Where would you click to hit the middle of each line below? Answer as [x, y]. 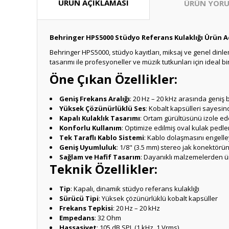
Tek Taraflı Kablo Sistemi [102, 138]
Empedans [77, 218]
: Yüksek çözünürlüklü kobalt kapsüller [158, 198]
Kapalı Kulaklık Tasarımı [100, 118]
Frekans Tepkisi [86, 208]
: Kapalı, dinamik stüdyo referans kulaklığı [135, 189]
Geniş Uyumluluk [88, 147]
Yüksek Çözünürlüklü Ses [102, 108]
